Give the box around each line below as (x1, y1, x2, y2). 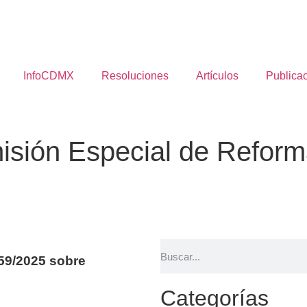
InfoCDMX (23, 70, 74, 82)
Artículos (196, 70, 238, 82)
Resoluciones (101, 70, 169, 82)
